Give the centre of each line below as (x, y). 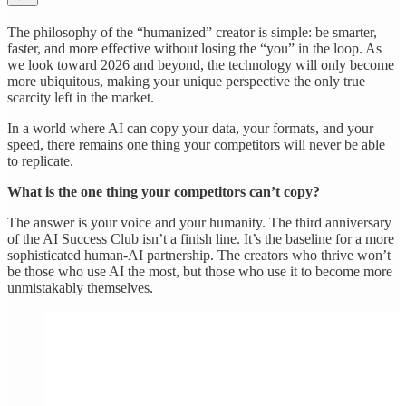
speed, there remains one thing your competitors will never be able (196, 145)
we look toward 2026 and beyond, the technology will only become (201, 65)
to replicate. (40, 161)
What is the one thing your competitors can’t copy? (164, 192)
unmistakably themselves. (80, 288)
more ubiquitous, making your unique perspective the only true (186, 82)
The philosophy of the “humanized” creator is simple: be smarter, (192, 33)
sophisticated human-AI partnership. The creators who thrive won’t (199, 256)
